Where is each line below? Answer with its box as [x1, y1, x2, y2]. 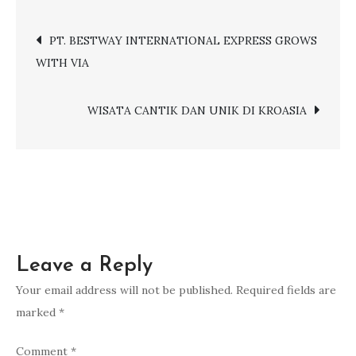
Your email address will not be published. [16, 282, 233, 297]
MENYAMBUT [206, 11, 281, 26]
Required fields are [236, 282, 336, 297]
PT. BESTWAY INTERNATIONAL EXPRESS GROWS [49, 33, 317, 48]
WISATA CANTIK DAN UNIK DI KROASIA [87, 103, 307, 118]
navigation [35, 61, 192, 96]
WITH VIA [36, 55, 89, 70]
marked [16, 304, 59, 319]
